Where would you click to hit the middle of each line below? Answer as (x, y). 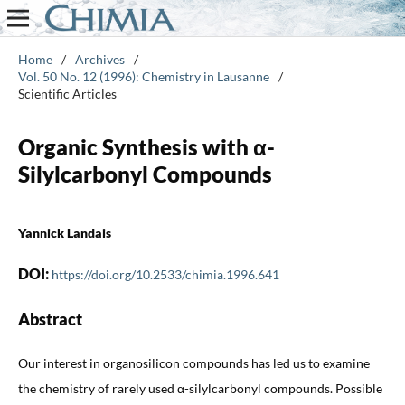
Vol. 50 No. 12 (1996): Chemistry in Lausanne (143, 76)
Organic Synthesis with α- (146, 146)
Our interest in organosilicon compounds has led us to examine (193, 363)
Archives (99, 59)
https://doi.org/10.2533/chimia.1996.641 (165, 274)
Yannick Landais (64, 232)
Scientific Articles (67, 93)
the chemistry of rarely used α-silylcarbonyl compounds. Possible (200, 388)
